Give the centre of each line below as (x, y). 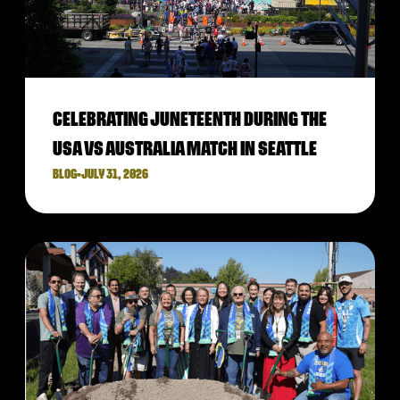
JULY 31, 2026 (115, 175)
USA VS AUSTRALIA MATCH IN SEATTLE (185, 150)
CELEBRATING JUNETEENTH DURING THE (190, 120)
